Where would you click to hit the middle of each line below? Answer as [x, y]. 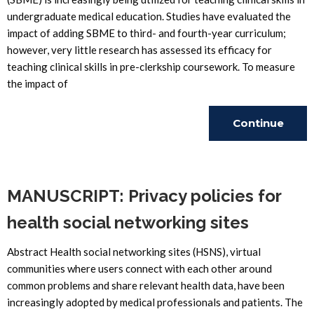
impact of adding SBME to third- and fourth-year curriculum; [146, 33]
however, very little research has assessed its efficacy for [139, 50]
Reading [258, 158]
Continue [258, 123]
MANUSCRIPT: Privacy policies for [144, 196]
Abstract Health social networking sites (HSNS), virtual [134, 252]
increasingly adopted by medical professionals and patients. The [155, 302]
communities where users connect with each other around [139, 268]
